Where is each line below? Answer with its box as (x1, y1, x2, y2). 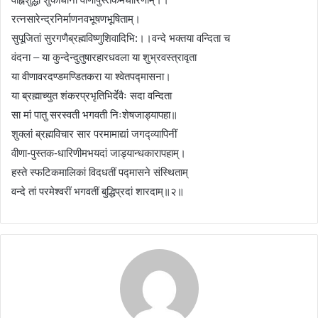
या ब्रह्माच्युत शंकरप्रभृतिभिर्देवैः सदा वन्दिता (11, 89, 172, 102)
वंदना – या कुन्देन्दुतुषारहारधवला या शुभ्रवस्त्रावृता (11, 51, 197, 64)
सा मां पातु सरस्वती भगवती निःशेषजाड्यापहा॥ (11, 109, 177, 121)
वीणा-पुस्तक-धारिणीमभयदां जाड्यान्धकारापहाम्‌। (11, 147, 186, 160)
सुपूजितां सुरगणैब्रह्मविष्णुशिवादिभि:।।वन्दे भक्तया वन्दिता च (11, 32, 230, 45)
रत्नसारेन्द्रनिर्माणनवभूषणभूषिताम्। (11, 13, 141, 26)
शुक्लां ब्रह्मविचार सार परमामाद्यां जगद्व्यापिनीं (11, 128, 177, 141)
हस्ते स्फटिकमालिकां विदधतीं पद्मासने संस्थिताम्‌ (11, 166, 188, 179)
